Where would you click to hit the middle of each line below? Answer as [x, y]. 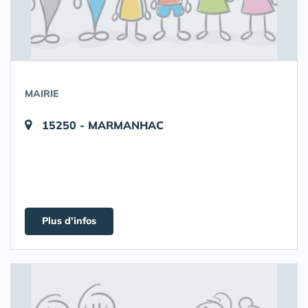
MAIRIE [42, 93]
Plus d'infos [69, 221]
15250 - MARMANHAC [103, 125]
